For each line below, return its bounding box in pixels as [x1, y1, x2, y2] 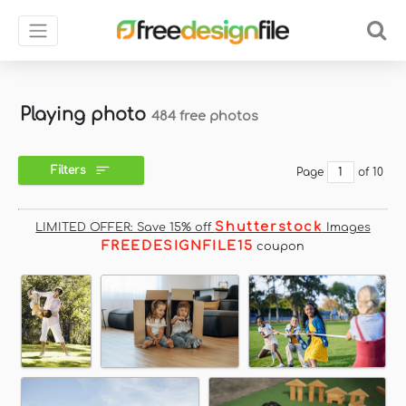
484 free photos [151, 109, 258, 123]
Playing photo [20, 105, 151, 124]
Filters [51, 164, 85, 178]
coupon [253, 240, 305, 253]
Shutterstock [215, 219, 323, 234]
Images [322, 221, 371, 234]
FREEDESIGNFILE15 [101, 238, 254, 253]
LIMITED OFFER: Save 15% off [35, 221, 216, 234]
